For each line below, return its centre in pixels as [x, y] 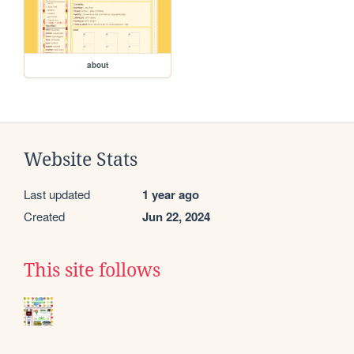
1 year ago [171, 195]
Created [44, 217]
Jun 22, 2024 [176, 217]
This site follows [92, 271]
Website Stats [81, 160]
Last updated [57, 194]
